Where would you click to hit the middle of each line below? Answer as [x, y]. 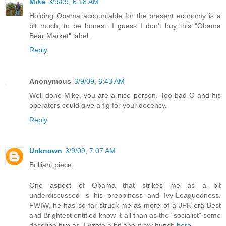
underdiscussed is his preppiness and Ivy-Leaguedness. [125, 195]
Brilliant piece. [51, 165]
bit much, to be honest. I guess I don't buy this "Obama [125, 25]
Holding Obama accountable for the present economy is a [125, 15]
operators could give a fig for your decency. [98, 105]
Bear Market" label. [60, 36]
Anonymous [50, 81]
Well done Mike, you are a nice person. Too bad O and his [125, 95]
